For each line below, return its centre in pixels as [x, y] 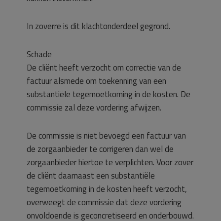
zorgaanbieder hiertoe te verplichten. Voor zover [110, 162]
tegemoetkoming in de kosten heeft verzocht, [107, 189]
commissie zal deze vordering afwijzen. [94, 108]
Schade [39, 54]
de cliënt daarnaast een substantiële [91, 176]
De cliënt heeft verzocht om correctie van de [104, 68]
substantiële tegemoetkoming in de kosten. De [109, 94]
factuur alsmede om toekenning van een [96, 81]
